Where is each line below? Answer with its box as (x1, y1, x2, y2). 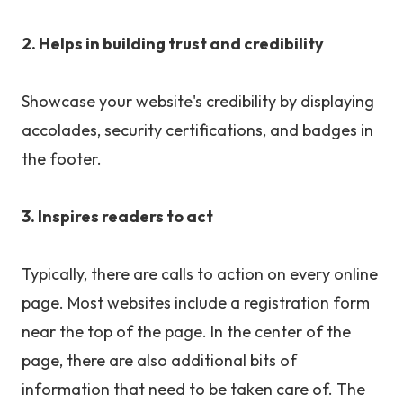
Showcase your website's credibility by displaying (22, 91, 374, 112)
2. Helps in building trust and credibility (22, 33, 327, 55)
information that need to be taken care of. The (22, 379, 365, 400)
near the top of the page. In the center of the (22, 321, 351, 343)
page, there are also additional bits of (22, 350, 297, 372)
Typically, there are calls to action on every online (22, 264, 378, 285)
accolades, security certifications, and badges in (22, 120, 373, 141)
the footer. (22, 148, 102, 170)
